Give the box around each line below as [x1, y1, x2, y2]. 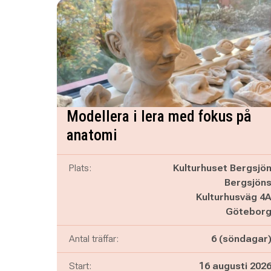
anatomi [66, 126, 117, 144]
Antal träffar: [68, 233, 119, 244]
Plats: [68, 162, 91, 174]
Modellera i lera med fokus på [66, 107, 252, 125]
